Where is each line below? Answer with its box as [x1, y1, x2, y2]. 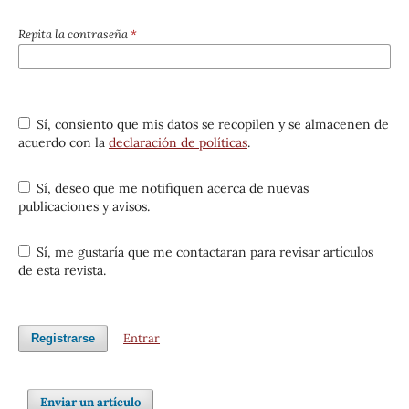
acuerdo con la [17, 133, 109, 151]
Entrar [123, 330, 161, 346]
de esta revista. [17, 261, 106, 278]
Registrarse [30, 330, 95, 345]
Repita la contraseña [17, 26, 131, 42]
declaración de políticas [108, 133, 247, 151]
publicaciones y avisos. [17, 197, 150, 215]
